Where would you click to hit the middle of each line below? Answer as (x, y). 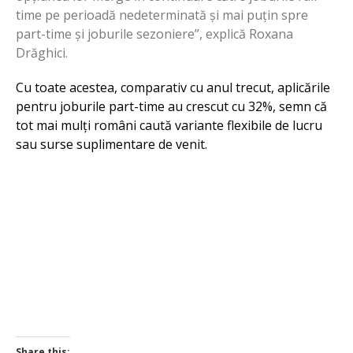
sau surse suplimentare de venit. (111, 144)
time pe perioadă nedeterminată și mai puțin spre (162, 15)
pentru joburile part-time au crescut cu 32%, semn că (171, 106)
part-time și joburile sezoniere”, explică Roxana (154, 33)
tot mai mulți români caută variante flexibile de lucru (169, 125)
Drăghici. (42, 52)
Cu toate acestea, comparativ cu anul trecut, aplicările (173, 87)
